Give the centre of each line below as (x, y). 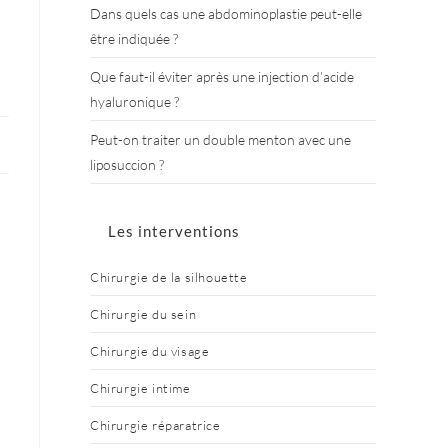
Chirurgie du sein (143, 314)
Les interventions (174, 231)
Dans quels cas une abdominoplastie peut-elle (226, 14)
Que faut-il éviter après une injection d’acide (222, 77)
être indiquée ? (134, 39)
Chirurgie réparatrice (155, 425)
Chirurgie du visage (150, 351)
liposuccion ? (127, 165)
